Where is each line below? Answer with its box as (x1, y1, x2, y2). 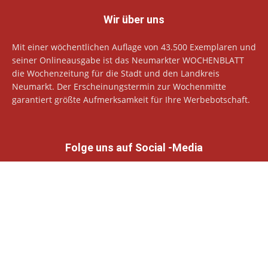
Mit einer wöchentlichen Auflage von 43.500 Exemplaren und (12, 41, 256, 53)
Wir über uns (103, 13, 165, 26)
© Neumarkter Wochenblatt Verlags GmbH (12, 237, 154, 248)
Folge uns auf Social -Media (65, 141, 203, 154)
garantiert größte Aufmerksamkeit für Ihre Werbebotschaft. (12, 94, 250, 106)
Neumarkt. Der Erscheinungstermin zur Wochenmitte (12, 81, 226, 93)
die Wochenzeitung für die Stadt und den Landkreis (12, 68, 220, 80)
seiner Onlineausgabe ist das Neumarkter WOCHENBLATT (12, 54, 244, 66)
